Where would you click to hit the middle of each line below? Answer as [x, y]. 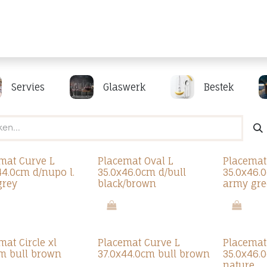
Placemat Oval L [136, 161]
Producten [27, 29]
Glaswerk [124, 87]
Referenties [155, 29]
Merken [90, 29]
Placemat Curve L [139, 243]
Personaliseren [226, 29]
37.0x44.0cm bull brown [154, 254]
